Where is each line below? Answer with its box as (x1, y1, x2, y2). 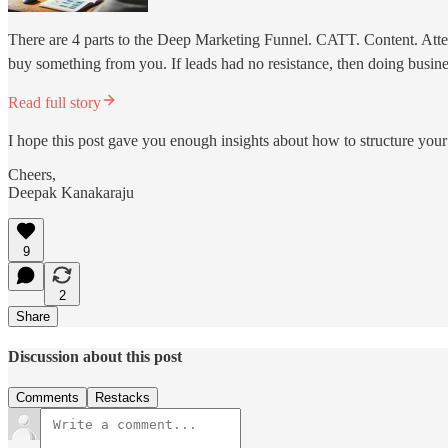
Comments (16, 390, 79, 406)
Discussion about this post (8, 347, 182, 365)
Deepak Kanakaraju (8, 183, 134, 201)
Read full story (8, 93, 101, 111)
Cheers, (8, 165, 56, 183)
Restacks (95, 390, 150, 406)
